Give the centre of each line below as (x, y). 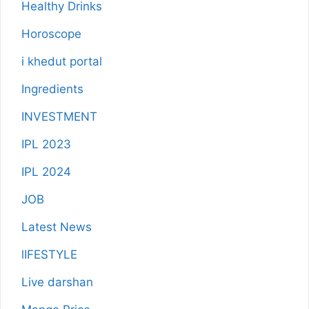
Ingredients (52, 89)
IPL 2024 (46, 172)
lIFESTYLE (49, 255)
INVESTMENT (59, 117)
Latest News (57, 227)
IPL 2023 (46, 144)
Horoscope (51, 34)
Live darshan (57, 282)
